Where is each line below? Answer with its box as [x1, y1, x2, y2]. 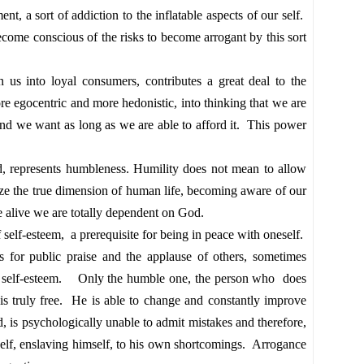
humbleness [65, 162, 126, 175]
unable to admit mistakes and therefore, [102, 315, 306, 329]
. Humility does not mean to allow [125, 162, 307, 175]
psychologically [21, 315, 102, 329]
